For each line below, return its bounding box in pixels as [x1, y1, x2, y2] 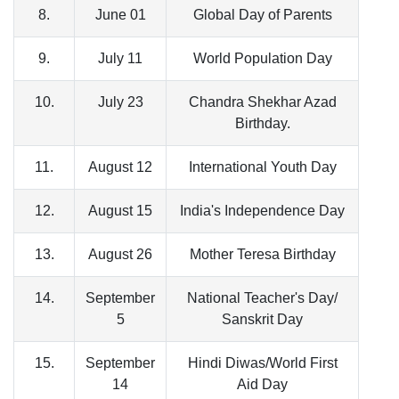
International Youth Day [188, 159, 337, 175]
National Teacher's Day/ [187, 290, 338, 306]
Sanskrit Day [222, 312, 303, 328]
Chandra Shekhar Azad [188, 94, 337, 110]
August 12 [88, 159, 152, 175]
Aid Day [237, 377, 288, 393]
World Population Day [192, 51, 332, 67]
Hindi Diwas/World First [187, 355, 338, 371]
